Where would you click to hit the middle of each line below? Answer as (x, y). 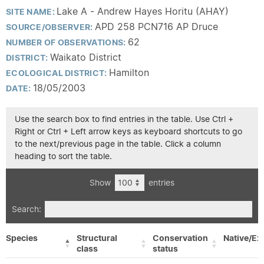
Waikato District (85, 57)
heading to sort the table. (63, 156)
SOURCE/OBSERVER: (50, 27)
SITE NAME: (32, 12)
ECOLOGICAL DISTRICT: (57, 73)
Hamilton (129, 72)
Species (22, 238)
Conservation (180, 238)
